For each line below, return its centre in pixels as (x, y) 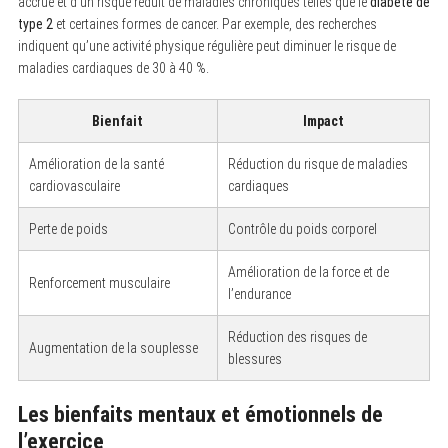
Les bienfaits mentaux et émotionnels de (200, 414)
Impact (323, 120)
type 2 (35, 23)
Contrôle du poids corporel (302, 228)
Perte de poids (68, 228)
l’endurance (259, 293)
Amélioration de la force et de (308, 271)
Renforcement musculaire (99, 282)
